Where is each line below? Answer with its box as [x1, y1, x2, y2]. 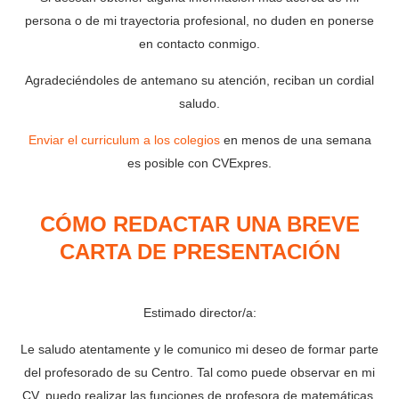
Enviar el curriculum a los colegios [28, 133, 220, 148]
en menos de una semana [219, 133, 371, 148]
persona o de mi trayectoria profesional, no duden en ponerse [25, 13, 374, 28]
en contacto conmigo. [139, 37, 260, 52]
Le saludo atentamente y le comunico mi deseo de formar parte [20, 342, 379, 356]
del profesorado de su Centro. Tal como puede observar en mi [24, 365, 375, 379]
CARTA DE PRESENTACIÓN [59, 240, 340, 265]
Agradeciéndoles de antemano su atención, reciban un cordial [25, 73, 374, 88]
